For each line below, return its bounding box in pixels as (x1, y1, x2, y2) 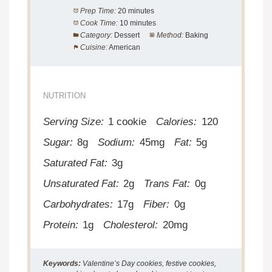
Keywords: (43, 259, 81, 268)
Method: (156, 30, 183, 39)
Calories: (156, 115, 197, 127)
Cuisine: (80, 42, 107, 52)
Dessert (114, 30, 140, 39)
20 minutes (117, 6, 154, 15)
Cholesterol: (103, 219, 158, 231)
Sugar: (43, 136, 73, 148)
